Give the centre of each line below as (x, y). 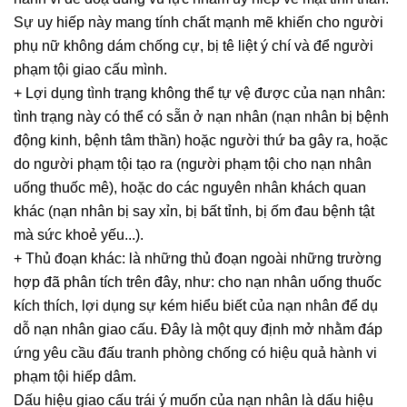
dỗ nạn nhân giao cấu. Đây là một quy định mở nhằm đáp (198, 330)
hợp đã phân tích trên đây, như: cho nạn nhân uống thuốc (198, 283)
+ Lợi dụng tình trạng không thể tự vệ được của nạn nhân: (199, 94)
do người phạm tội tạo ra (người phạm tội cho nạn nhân (193, 164)
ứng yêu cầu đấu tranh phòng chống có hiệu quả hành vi (195, 353)
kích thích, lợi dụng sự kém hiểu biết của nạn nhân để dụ (196, 306)
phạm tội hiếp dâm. (75, 377)
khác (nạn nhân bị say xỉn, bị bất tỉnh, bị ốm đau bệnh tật (194, 212)
